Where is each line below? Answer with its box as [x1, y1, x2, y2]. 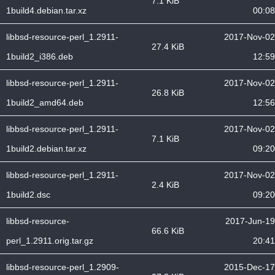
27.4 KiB [152, 42, 184, 52]
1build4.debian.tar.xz [6, 6, 87, 15]
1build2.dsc [6, 190, 50, 199]
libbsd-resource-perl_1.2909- [6, 262, 119, 272]
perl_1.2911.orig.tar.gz [6, 236, 93, 246]
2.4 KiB [152, 180, 179, 190]
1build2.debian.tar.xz [6, 144, 87, 153]
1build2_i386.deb [6, 52, 73, 61]
